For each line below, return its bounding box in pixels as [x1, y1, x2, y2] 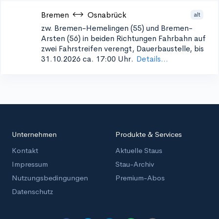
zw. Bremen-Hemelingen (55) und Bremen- [41, 23, 193, 33]
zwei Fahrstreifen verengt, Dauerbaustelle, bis [41, 44, 204, 54]
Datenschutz [12, 187, 53, 196]
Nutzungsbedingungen [12, 173, 88, 182]
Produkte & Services [115, 130, 182, 139]
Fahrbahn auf [158, 33, 206, 44]
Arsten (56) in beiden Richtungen [41, 33, 156, 44]
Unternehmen [12, 130, 57, 139]
